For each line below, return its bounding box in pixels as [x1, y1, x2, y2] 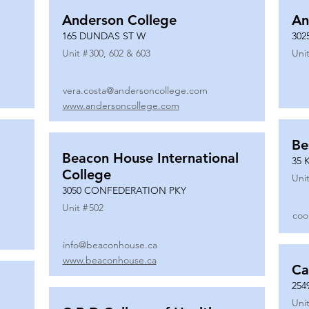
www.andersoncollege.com [62, 99, 179, 112]
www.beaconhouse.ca [62, 254, 157, 266]
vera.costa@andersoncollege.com [62, 84, 208, 97]
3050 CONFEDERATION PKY [61, 184, 186, 197]
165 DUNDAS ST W [61, 30, 146, 42]
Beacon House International [61, 150, 239, 166]
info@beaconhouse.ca [62, 239, 157, 251]
